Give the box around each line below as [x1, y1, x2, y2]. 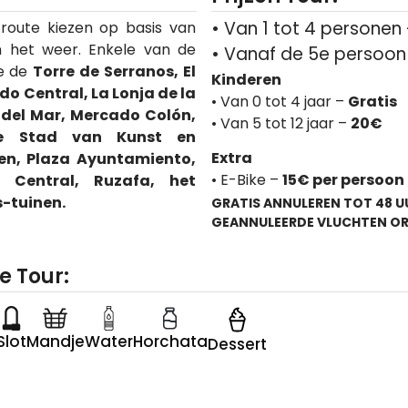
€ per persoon [296, 169, 404, 191]
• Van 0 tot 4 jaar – [210, 90, 348, 112]
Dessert [207, 333, 267, 356]
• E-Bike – [210, 169, 282, 191]
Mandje [25, 331, 85, 353]
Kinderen [210, 68, 281, 90]
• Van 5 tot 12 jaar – [210, 112, 351, 134]
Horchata [132, 331, 208, 353]
